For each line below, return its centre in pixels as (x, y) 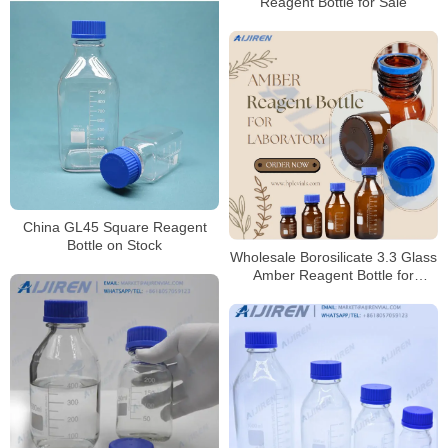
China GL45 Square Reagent (114, 227)
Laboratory (333, 292)
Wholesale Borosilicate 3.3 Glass (333, 256)
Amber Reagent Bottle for (333, 274)
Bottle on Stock (114, 245)
